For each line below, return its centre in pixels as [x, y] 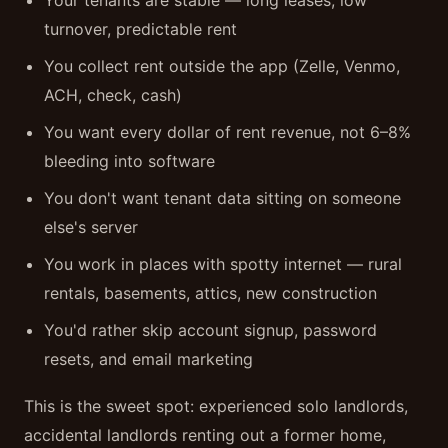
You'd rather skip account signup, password [210, 330]
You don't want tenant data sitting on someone [222, 198]
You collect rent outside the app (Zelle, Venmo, [222, 66]
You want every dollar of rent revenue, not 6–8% [227, 132]
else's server [91, 227]
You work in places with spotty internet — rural [223, 264]
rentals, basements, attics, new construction [210, 293]
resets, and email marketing [148, 359]
